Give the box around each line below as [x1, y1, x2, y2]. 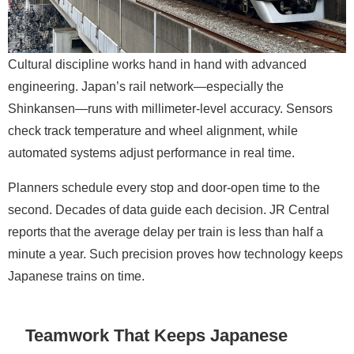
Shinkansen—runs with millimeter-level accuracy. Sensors [8, 101, 333, 115]
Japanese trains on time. [8, 269, 145, 282]
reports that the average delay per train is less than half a [8, 224, 323, 238]
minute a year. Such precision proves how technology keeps [8, 247, 343, 260]
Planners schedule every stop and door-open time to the [8, 180, 320, 194]
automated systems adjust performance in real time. [8, 145, 295, 159]
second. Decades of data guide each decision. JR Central [8, 202, 330, 216]
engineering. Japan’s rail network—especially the [8, 79, 284, 92]
